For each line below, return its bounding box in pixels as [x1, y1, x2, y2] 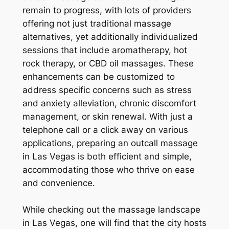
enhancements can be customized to [22, 72, 175, 82]
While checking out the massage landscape [22, 204, 200, 215]
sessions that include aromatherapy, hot [22, 45, 187, 56]
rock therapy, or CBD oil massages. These [22, 58, 194, 69]
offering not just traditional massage [22, 18, 171, 29]
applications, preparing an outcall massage [22, 138, 198, 149]
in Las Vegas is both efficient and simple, [22, 151, 192, 162]
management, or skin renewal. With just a [22, 111, 193, 122]
